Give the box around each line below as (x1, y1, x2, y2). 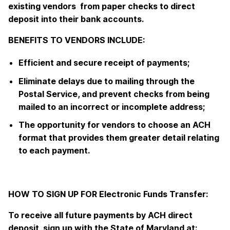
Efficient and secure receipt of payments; (18, 57, 189, 68)
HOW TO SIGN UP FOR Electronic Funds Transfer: (8, 189, 208, 200)
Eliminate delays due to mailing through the (18, 75, 195, 86)
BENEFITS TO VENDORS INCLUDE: (8, 35, 145, 45)
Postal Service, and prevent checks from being (18, 88, 209, 99)
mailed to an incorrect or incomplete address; (18, 101, 205, 112)
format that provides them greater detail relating (18, 132, 219, 143)
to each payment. (18, 145, 90, 156)
